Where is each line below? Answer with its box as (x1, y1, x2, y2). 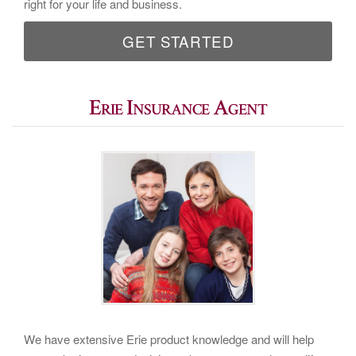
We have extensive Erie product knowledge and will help (24, 331, 314, 348)
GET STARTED (122, 30, 234, 52)
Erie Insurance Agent (89, 93, 267, 123)
